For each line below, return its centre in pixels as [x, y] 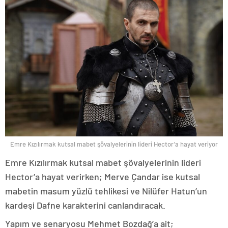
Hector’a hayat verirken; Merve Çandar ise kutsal [103, 176]
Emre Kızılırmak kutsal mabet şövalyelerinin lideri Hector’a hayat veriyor [114, 144]
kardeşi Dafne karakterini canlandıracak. [85, 205]
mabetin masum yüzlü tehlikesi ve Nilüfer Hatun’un [106, 191]
